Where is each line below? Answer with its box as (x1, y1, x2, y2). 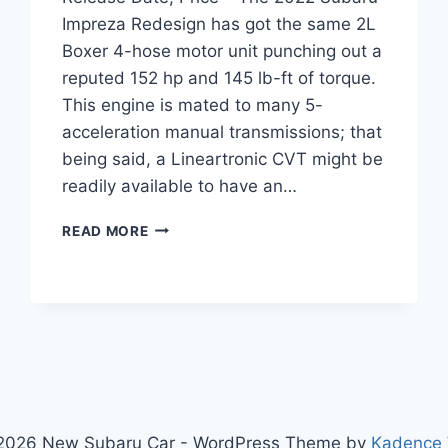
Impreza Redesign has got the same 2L (62, 13, 377, 34)
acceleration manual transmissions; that (62, 121, 383, 142)
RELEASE (147, 301, 213, 318)
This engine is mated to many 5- (62, 94, 324, 115)
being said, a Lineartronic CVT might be (62, 148, 384, 169)
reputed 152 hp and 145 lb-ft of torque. (62, 67, 377, 88)
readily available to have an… (62, 175, 298, 196)
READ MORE (62, 222, 149, 239)
